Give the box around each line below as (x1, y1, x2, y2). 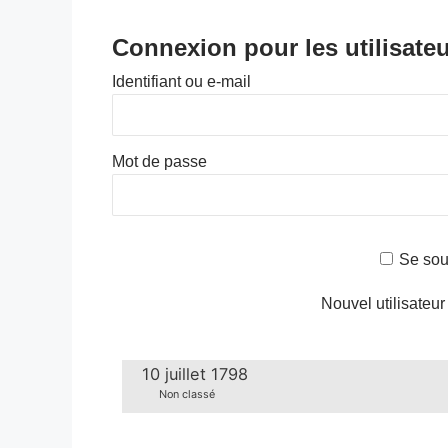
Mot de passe (112, 153, 207, 170)
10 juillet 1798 (142, 363, 249, 384)
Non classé (158, 387, 215, 402)
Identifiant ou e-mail (112, 73, 251, 90)
